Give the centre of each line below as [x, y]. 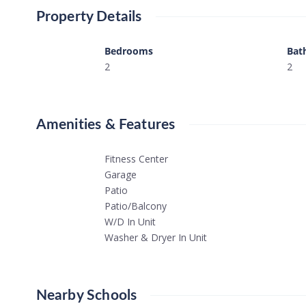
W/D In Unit [130, 221]
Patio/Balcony [135, 206]
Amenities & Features [106, 124]
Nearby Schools [86, 295]
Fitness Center [136, 158]
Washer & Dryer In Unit [155, 237]
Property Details [89, 16]
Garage [120, 174]
